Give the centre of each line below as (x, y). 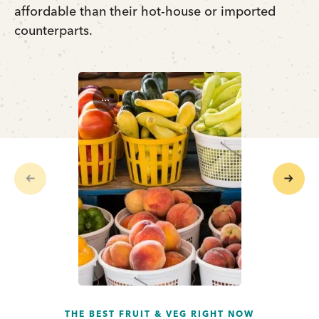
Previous (37, 168)
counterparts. (53, 30)
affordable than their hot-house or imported (145, 11)
